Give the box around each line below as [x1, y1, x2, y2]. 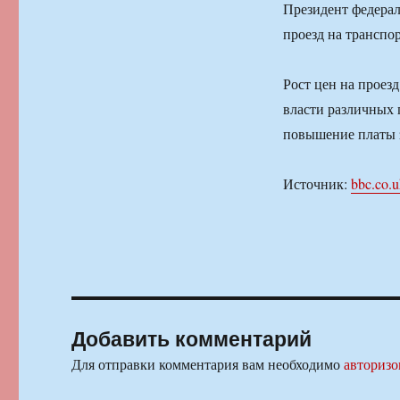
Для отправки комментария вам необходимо [71, 354, 345, 374]
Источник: [282, 174, 351, 194]
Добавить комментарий [71, 323, 312, 354]
